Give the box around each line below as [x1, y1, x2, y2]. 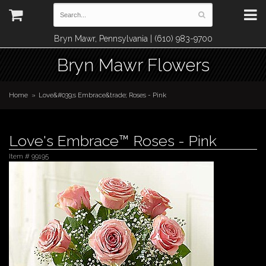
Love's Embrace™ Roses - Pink [9, 132, 217, 150]
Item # [9, 152, 31, 160]
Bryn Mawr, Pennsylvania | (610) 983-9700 [53, 34, 213, 43]
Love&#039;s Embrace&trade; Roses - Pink [39, 91, 167, 99]
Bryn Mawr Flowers [56, 55, 210, 75]
